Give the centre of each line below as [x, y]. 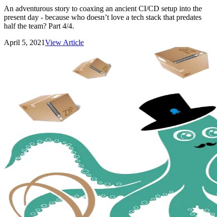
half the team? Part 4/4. [39, 26]
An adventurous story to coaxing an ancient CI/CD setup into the [103, 8]
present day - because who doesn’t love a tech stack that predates [103, 17]
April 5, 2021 [24, 42]
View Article [64, 42]
